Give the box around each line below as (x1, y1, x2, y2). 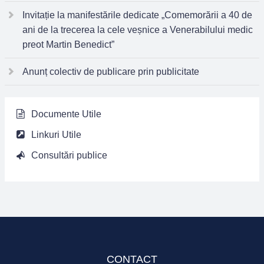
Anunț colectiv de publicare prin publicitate (22, 67, 199, 77)
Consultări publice (31, 150, 108, 160)
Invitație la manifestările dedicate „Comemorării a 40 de (22, 10, 252, 20)
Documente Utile (31, 109, 102, 119)
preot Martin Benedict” (22, 39, 114, 49)
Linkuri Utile (31, 130, 82, 140)
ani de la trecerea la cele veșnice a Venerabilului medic (22, 25, 253, 35)
